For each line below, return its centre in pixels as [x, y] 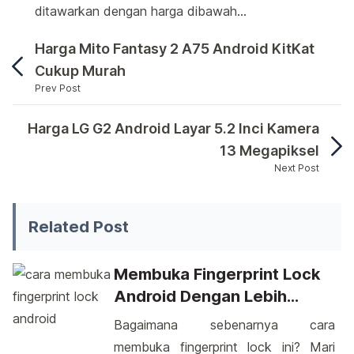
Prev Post [58, 88]
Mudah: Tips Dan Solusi [203, 318]
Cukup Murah [80, 71]
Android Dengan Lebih [200, 296]
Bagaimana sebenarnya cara [224, 325]
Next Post [297, 168]
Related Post [79, 227]
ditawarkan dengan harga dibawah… [141, 11]
